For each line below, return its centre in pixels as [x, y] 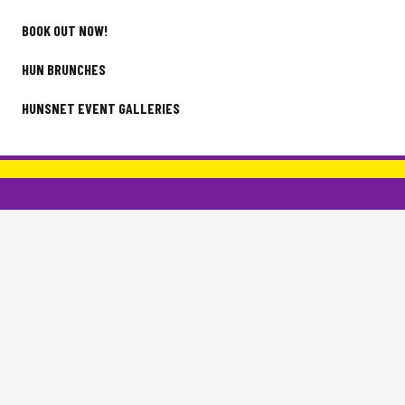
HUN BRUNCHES [64, 69]
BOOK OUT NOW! [65, 30]
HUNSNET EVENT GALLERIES [101, 108]
